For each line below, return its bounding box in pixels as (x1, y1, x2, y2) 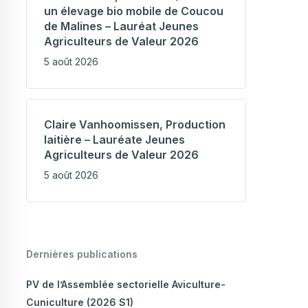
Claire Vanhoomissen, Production (43, 118, 225, 132)
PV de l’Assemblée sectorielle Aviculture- (25, 278, 225, 291)
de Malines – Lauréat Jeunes (43, 19, 199, 34)
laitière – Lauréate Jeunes (43, 133, 185, 147)
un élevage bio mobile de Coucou (43, 4, 223, 19)
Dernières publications (25, 248, 137, 261)
